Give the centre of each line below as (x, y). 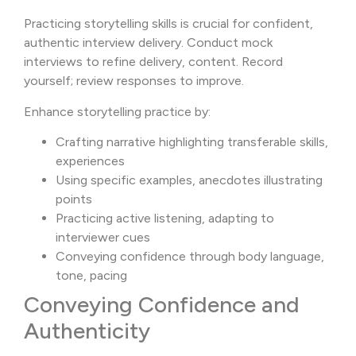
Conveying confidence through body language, (190, 257)
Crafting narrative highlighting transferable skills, (192, 142)
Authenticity (87, 331)
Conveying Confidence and (162, 305)
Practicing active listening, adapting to (165, 219)
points (74, 199)
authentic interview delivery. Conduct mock (148, 43)
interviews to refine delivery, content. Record (153, 62)
